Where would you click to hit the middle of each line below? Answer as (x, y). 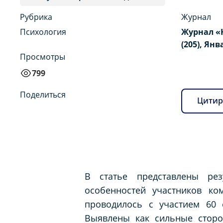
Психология (43, 32)
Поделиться (43, 94)
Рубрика (36, 17)
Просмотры (43, 56)
